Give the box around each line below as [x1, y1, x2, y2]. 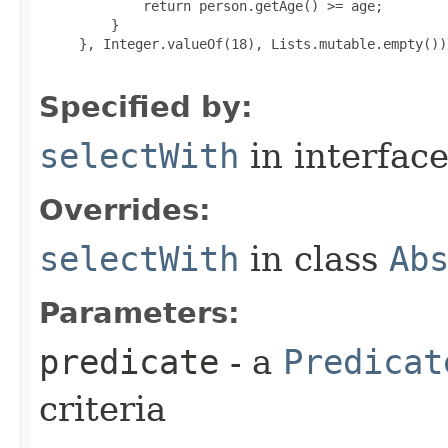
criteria [39, 389, 166, 429]
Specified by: [39, 90, 253, 124]
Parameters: [39, 296, 240, 330]
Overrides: [39, 193, 211, 227]
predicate [39, 342, 219, 382]
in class [239, 239, 389, 279]
